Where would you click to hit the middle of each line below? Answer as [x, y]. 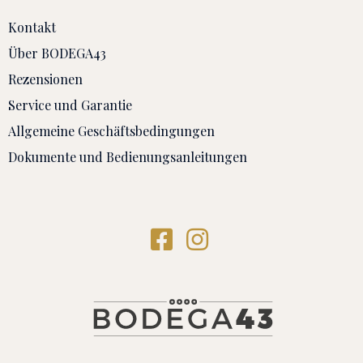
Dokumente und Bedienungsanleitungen [128, 156]
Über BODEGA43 [57, 53]
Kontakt [32, 27]
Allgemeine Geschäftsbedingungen [111, 130]
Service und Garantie [70, 105]
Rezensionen [45, 79]
